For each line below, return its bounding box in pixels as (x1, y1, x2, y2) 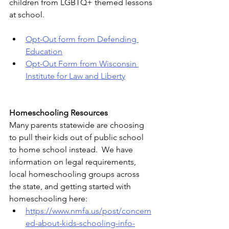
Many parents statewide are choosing (9, 120, 146, 130)
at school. (9, 10, 44, 20)
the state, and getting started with (9, 181, 133, 192)
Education (26, 47, 62, 57)
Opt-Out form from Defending (26, 34, 139, 44)
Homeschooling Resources (9, 108, 108, 118)
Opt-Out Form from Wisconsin (26, 59, 139, 69)
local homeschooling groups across (9, 169, 142, 179)
